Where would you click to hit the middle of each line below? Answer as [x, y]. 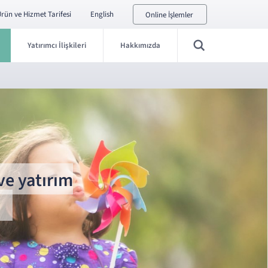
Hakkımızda [140, 45]
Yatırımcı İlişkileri [57, 45]
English [102, 14]
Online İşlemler [169, 15]
